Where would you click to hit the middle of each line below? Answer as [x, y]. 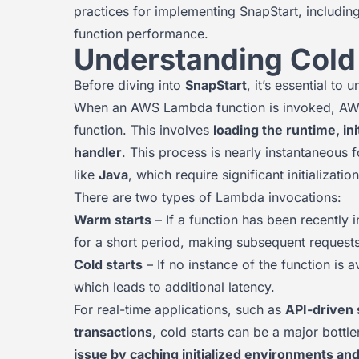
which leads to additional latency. [174, 287]
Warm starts [113, 220]
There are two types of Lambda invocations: [208, 197]
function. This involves [143, 130]
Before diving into [129, 85]
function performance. [141, 34]
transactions [113, 332]
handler [98, 152]
